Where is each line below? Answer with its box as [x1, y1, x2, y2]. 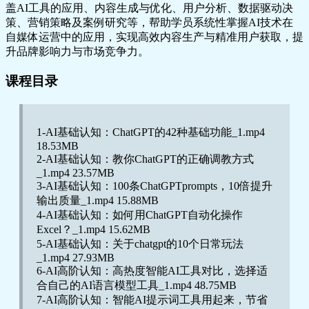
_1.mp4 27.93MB [37, 251, 114, 263]
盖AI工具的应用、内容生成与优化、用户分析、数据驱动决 [6, 1, 293, 14]
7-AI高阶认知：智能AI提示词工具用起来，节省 [37, 293, 268, 306]
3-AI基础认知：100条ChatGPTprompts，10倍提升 [37, 179, 272, 192]
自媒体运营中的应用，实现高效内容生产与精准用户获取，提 [6, 30, 303, 43]
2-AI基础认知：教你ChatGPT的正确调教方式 [37, 152, 254, 165]
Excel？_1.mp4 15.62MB [37, 223, 150, 235]
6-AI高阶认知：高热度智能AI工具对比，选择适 [37, 264, 268, 277]
